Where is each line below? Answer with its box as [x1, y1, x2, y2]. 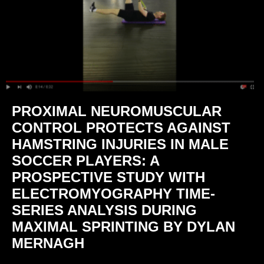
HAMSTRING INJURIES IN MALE [12, 136, 229, 153]
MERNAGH [12, 235, 84, 252]
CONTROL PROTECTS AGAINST [12, 120, 230, 136]
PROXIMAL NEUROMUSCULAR [12, 103, 222, 120]
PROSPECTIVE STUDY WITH [12, 169, 205, 186]
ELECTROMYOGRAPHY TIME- [12, 186, 215, 202]
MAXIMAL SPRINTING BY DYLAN [12, 219, 235, 235]
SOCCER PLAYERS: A [12, 153, 159, 169]
